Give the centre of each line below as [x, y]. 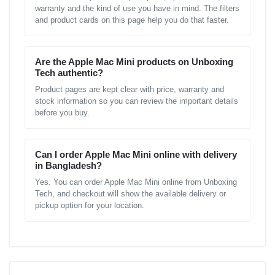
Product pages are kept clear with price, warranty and [130, 89]
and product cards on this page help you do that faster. [132, 20]
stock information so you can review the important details [137, 101]
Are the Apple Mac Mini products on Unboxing [134, 61]
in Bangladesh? [68, 165]
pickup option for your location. [90, 205]
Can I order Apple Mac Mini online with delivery [136, 154]
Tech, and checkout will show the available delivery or [130, 193]
